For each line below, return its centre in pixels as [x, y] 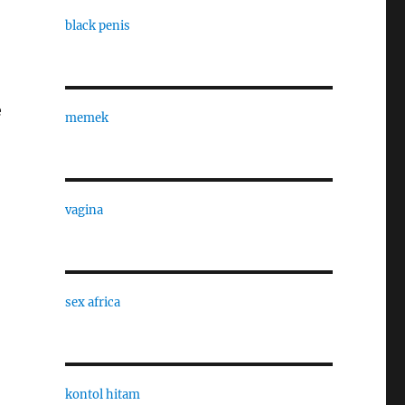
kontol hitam [102, 395]
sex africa [92, 302]
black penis [97, 26]
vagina [84, 210]
